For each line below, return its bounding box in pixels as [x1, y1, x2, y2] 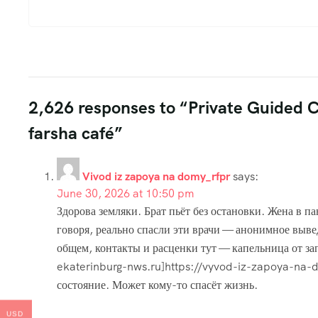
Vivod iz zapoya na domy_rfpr [82, 168, 230, 184]
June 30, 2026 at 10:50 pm [57, 185, 194, 201]
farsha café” [28, 121, 123, 144]
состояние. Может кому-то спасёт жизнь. [57, 277, 258, 292]
